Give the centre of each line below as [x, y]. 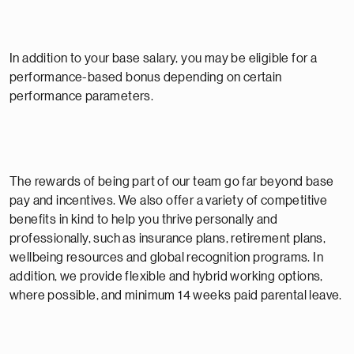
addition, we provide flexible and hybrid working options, [166, 277]
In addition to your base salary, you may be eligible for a [164, 58]
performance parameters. [83, 96]
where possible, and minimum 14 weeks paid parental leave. [177, 296]
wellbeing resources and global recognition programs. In [166, 258]
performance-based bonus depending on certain [146, 77]
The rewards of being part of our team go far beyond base [172, 182]
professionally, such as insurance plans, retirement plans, [168, 239]
